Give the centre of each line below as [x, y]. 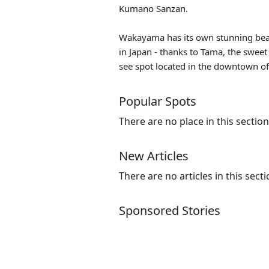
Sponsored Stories [170, 210]
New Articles [154, 156]
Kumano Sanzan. [153, 8]
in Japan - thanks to [160, 52]
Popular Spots [158, 101]
